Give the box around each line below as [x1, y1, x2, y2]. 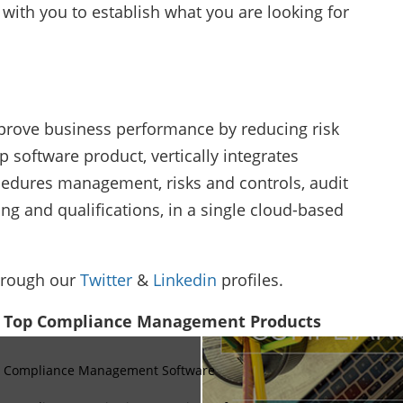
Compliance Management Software [4, 361, 216, 379]
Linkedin [152, 268, 217, 291]
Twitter [79, 268, 132, 291]
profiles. [216, 268, 283, 291]
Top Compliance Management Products [4, 309, 322, 332]
